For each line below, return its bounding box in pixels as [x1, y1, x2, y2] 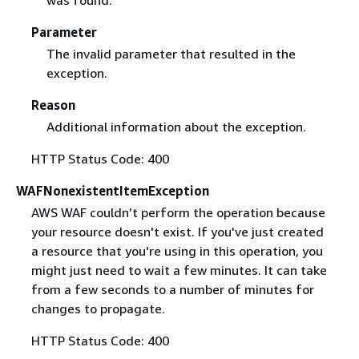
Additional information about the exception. [46, 118, 306, 135]
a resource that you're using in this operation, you [30, 242, 323, 259]
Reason [30, 96, 75, 113]
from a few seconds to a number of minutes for [30, 280, 314, 297]
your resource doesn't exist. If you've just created [30, 223, 324, 240]
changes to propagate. [30, 300, 165, 317]
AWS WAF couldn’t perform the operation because [30, 204, 325, 220]
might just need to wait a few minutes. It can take [30, 261, 327, 278]
